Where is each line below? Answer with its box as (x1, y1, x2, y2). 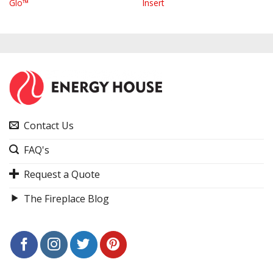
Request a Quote (24, 167, 100, 181)
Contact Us (24, 118, 74, 132)
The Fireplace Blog (24, 191, 109, 205)
